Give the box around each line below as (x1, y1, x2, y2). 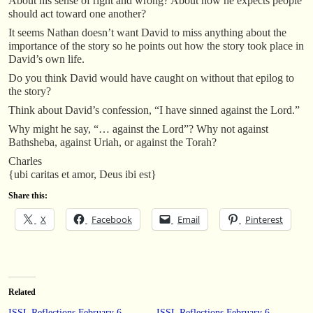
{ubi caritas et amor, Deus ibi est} (8, 168, 156, 180)
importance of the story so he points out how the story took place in (8, 39, 304, 52)
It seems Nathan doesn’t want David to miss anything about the (8, 26, 286, 38)
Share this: (8, 190, 48, 201)
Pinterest (245, 212, 283, 226)
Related (8, 286, 36, 297)
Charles (8, 154, 42, 167)
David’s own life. (8, 52, 85, 65)
